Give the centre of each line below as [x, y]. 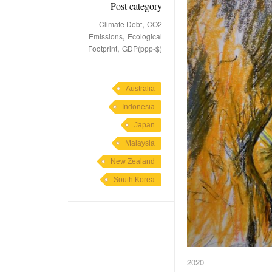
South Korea [134, 180]
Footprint [103, 48]
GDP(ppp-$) [142, 48]
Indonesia [138, 107]
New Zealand [133, 161]
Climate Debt [121, 24]
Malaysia [140, 143]
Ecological [145, 36]
